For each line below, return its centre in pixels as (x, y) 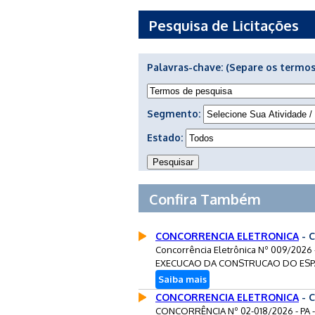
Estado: (166, 137)
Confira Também (205, 199)
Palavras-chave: (186, 67)
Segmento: (175, 113)
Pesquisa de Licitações (224, 25)
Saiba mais (182, 279)
